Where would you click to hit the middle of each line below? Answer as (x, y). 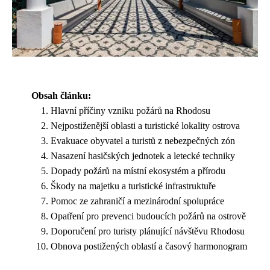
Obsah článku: (61, 95)
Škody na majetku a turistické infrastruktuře (133, 186)
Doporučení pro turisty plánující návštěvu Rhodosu (148, 231)
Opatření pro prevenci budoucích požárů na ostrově (148, 216)
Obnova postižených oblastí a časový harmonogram (149, 246)
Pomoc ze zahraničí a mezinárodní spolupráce (137, 201)
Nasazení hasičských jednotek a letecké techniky (143, 155)
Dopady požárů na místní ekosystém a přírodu (138, 171)
